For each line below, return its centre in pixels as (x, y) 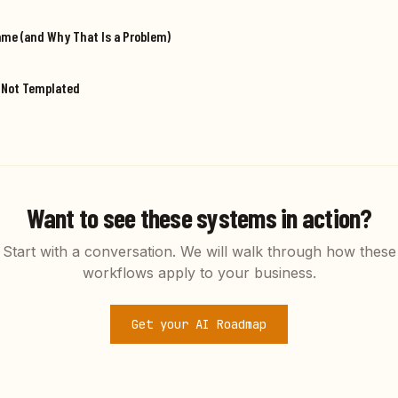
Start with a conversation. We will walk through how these (199, 252)
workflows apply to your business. (199, 273)
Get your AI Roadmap (199, 325)
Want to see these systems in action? (199, 218)
